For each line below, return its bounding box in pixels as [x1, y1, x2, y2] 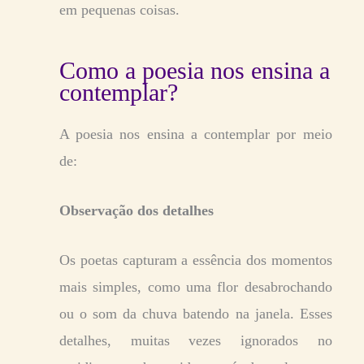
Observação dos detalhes [59, 201, 214, 219]
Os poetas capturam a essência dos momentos [59, 251, 332, 268]
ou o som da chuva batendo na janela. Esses [59, 305, 332, 322]
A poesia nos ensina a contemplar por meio [59, 125, 332, 142]
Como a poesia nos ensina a [59, 56, 330, 84]
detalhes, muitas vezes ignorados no [59, 331, 332, 349]
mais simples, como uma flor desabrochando [59, 278, 332, 295]
